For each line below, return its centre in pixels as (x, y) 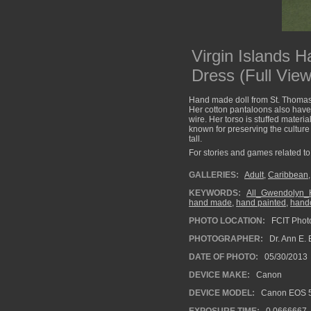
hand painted (261, 203)
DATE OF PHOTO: (224, 257)
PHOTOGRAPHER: (226, 239)
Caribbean (288, 175)
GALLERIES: (214, 175)
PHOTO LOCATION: (227, 221)
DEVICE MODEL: (222, 293)
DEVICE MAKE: (219, 275)
